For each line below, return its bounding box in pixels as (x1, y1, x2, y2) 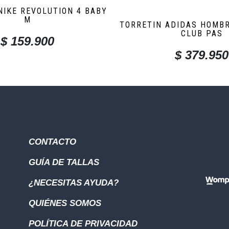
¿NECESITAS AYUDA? (28, 178, 119, 188)
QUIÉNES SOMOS (28, 198, 101, 209)
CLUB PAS (180, 29, 223, 39)
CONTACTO (28, 137, 76, 147)
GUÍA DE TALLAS (28, 157, 99, 168)
